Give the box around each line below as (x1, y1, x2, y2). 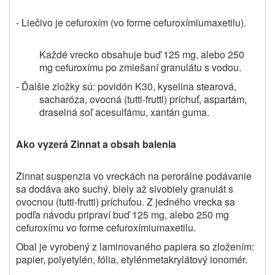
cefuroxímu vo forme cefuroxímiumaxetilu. (16, 220, 196, 234)
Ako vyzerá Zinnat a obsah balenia (16, 136, 176, 151)
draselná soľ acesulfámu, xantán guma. (39, 104, 209, 119)
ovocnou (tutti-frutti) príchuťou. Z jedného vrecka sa (16, 194, 235, 209)
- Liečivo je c (16, 15, 71, 29)
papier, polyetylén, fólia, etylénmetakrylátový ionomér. (16, 252, 247, 266)
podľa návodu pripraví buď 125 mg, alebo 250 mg (16, 207, 229, 222)
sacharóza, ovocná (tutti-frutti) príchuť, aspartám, (39, 91, 247, 106)
